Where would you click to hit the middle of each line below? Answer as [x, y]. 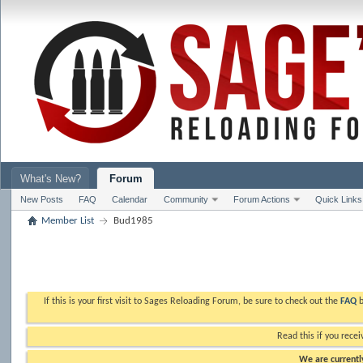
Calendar [130, 199]
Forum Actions [262, 199]
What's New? [51, 179]
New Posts [42, 199]
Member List [68, 221]
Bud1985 [134, 221]
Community [186, 199]
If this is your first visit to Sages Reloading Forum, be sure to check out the [192, 301]
